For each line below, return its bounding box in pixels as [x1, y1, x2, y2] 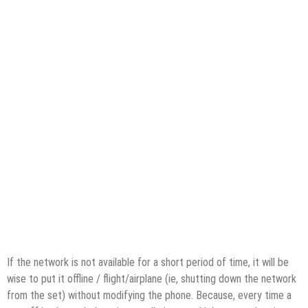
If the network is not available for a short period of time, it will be [7, 255, 289, 269]
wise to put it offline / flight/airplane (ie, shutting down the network [7, 272, 296, 285]
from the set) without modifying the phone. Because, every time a [7, 288, 291, 302]
